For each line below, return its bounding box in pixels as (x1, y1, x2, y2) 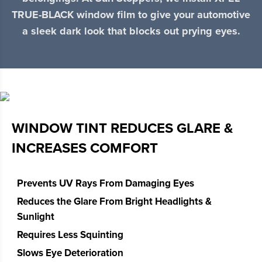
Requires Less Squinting (17, 229, 123, 242)
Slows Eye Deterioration (17, 247, 123, 260)
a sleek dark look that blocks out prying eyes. (22, 25, 240, 38)
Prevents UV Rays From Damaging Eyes (17, 177, 194, 190)
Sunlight (17, 211, 54, 223)
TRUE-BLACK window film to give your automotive (12, 8, 250, 22)
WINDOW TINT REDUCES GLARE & (12, 120, 233, 137)
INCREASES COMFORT (12, 140, 158, 157)
